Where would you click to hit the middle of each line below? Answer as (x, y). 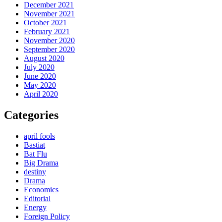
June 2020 (40, 76)
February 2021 (47, 32)
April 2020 (41, 94)
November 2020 (49, 41)
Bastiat (34, 145)
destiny (35, 172)
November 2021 (49, 14)
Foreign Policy (47, 216)
